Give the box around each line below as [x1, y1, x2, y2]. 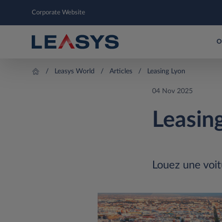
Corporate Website [32, 9, 85, 16]
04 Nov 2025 [152, 88, 193, 95]
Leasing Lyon [147, 68, 186, 75]
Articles [110, 68, 133, 75]
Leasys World [55, 68, 95, 75]
